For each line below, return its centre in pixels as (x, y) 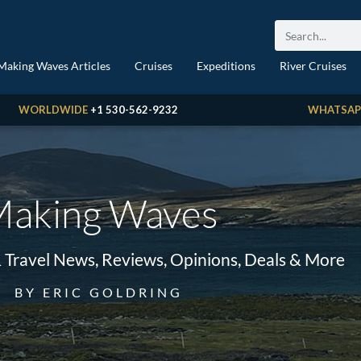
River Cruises (313, 66)
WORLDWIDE (53, 110)
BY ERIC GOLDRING (98, 292)
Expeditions (226, 66)
